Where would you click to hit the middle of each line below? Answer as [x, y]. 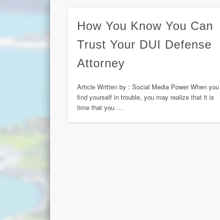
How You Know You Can [145, 26]
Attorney [101, 63]
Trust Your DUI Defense [145, 45]
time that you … [100, 108]
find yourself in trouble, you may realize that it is [146, 97]
